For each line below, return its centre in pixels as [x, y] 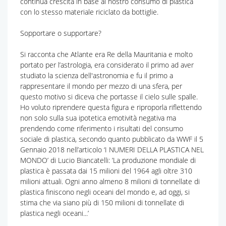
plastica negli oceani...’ [54, 213]
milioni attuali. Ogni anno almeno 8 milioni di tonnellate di [110, 181]
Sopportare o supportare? [61, 33]
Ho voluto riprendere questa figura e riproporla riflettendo [111, 107]
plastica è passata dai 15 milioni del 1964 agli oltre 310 [106, 171]
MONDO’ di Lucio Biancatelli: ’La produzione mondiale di [108, 160]
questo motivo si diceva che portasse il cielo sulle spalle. [109, 96]
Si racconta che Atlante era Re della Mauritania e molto [106, 54]
